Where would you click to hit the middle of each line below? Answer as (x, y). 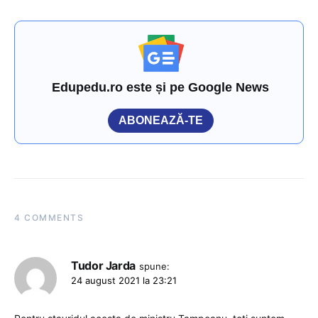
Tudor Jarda (104, 265)
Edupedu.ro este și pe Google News (161, 87)
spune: (155, 266)
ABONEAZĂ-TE (161, 120)
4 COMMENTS (49, 217)
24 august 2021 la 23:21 (124, 280)
